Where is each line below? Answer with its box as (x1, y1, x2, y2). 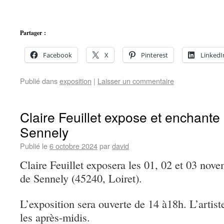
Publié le (20, 140, 47, 151)
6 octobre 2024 (49, 140, 97, 151)
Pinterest (141, 50, 168, 60)
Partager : (20, 28, 46, 37)
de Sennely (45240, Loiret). (20, 170, 142, 186)
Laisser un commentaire (97, 75, 174, 86)
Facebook (43, 50, 72, 60)
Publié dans (20, 75, 57, 86)
